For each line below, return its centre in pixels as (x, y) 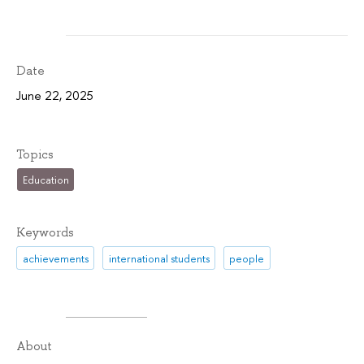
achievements (55, 258)
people (247, 258)
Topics (35, 154)
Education (45, 180)
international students (159, 258)
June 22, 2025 (55, 95)
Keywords (45, 233)
